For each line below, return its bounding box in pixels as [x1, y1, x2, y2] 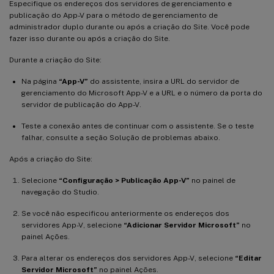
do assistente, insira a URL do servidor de [88, 76, 239, 86]
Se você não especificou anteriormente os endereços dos [21, 209, 229, 218]
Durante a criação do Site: [9, 55, 102, 64]
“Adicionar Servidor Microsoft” [124, 220, 240, 229]
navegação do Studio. [21, 187, 99, 196]
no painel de [190, 176, 235, 185]
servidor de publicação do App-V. [21, 100, 141, 109]
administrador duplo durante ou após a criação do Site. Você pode [9, 22, 250, 31]
